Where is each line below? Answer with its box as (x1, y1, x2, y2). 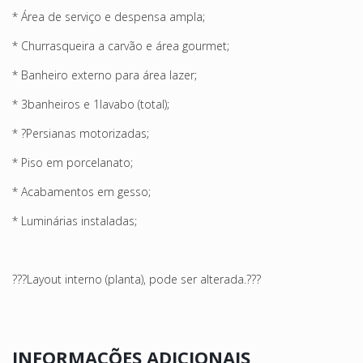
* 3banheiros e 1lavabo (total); (12, 96, 169, 112)
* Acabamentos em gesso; (12, 183, 151, 199)
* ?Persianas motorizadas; (12, 125, 149, 141)
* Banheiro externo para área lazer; (12, 66, 197, 83)
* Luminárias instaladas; (12, 212, 137, 228)
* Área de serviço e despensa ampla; (12, 8, 205, 24)
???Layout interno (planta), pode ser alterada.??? (12, 271, 261, 287)
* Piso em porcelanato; (12, 154, 133, 170)
